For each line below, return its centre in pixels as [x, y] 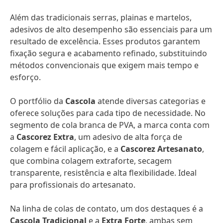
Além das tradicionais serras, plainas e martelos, [101, 17]
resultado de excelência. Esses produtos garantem [105, 41]
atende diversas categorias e [151, 101]
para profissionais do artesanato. [73, 185]
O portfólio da [38, 101]
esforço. [26, 77]
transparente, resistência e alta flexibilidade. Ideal [103, 173]
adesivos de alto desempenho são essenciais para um [111, 29]
